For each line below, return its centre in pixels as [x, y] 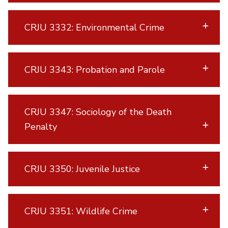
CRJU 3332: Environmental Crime [95, 27]
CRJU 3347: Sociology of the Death [98, 112]
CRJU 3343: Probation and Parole [95, 69]
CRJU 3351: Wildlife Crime [81, 211]
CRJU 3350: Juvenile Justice [82, 169]
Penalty [41, 126]
